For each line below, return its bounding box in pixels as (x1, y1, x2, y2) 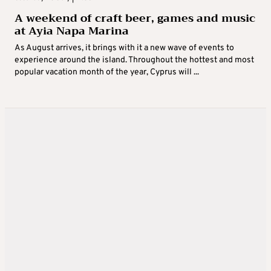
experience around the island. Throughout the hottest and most (15, 54, 254, 65)
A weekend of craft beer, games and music (15, 8, 255, 28)
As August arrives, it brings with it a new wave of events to (15, 42, 234, 53)
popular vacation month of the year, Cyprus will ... (15, 67, 199, 77)
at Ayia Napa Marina (15, 21, 129, 41)
